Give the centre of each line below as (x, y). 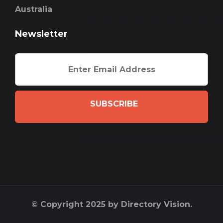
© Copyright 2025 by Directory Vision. (111, 205)
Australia (34, 9)
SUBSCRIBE (114, 104)
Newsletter (41, 34)
